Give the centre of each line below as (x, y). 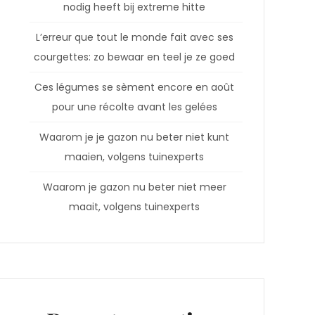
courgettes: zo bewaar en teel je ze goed (134, 57)
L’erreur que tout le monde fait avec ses (134, 38)
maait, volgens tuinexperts (134, 207)
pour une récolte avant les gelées (134, 107)
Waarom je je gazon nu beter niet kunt (134, 137)
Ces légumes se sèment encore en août (134, 88)
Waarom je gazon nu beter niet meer (134, 187)
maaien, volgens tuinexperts (134, 157)
